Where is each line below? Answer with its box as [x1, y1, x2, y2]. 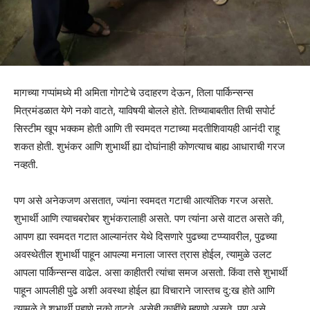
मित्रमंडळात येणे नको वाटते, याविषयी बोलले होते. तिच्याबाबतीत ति [14, 104, 244, 118]
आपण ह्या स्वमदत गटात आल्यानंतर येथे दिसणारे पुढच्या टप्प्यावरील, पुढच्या [14, 230, 277, 244]
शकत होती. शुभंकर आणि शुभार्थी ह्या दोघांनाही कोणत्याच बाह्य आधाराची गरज [14, 140, 285, 154]
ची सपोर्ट [244, 104, 275, 118]
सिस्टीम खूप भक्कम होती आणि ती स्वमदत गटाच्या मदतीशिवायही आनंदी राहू [14, 122, 280, 136]
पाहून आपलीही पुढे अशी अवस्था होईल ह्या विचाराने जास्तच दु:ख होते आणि [14, 284, 275, 298]
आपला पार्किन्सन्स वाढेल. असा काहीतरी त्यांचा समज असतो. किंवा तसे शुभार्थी [14, 266, 287, 280]
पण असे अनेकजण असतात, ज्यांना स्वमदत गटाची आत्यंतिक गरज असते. [14, 194, 273, 208]
